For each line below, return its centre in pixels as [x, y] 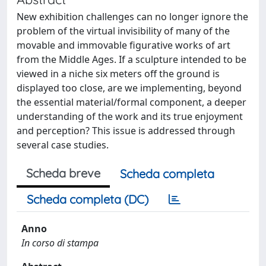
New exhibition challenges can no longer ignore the [132, 16]
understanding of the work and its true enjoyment [130, 116]
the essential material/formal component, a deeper [132, 102]
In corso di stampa [60, 243]
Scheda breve [63, 173]
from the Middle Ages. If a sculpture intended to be [132, 59]
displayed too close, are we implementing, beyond [129, 88]
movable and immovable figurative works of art [123, 45]
